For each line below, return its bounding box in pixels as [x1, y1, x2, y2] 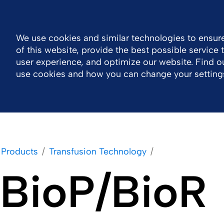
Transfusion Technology [49, 146, 146, 157]
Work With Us [69, 46, 133, 58]
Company [8, 46, 53, 58]
